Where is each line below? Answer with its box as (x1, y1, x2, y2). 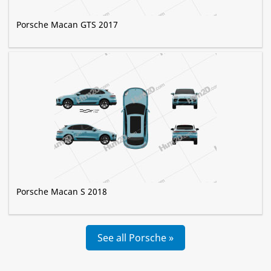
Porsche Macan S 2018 (16, 186, 107, 198)
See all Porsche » (97, 231, 174, 245)
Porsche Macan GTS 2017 (16, 19, 118, 31)
